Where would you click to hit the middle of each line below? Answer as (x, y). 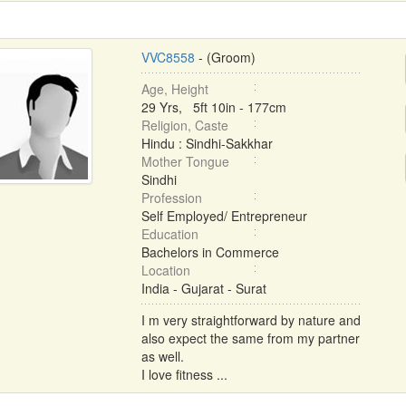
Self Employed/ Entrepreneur (224, 216)
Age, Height (174, 89)
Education (169, 234)
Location (165, 270)
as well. (162, 356)
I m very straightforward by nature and (251, 320)
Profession (171, 198)
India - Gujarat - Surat (203, 288)
